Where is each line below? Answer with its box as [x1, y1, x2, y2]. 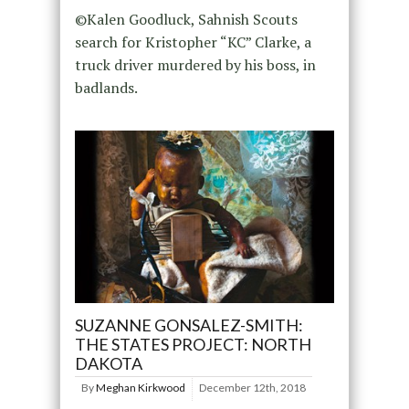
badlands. [74, 77, 138, 98]
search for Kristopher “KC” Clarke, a [74, 31, 311, 52]
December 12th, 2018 [198, 381, 306, 395]
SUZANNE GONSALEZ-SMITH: [74, 315, 303, 336]
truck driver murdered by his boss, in [74, 54, 316, 75]
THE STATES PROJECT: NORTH [74, 334, 311, 355]
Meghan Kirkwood [95, 381, 185, 395]
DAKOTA [74, 353, 142, 374]
